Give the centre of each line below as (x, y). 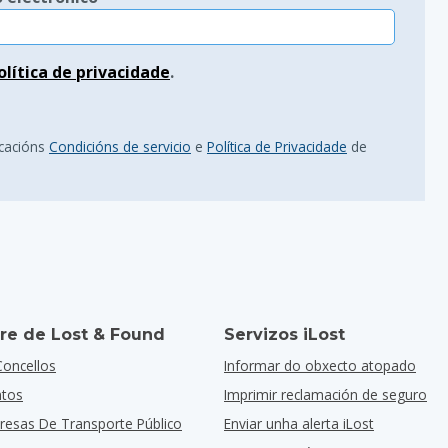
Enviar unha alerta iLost (299, 423)
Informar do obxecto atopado (320, 365)
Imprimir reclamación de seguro (325, 394)
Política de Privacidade (277, 146)
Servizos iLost (284, 334)
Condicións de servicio (120, 146)
